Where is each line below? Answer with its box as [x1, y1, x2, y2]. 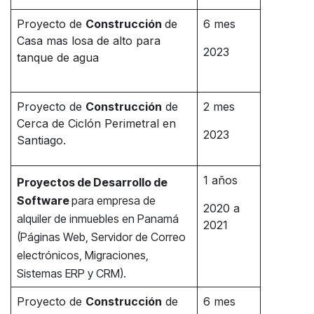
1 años [203, 173, 238, 188]
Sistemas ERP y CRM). [17, 266, 126, 281]
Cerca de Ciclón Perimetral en [17, 116, 176, 131]
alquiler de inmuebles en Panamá [17, 212, 179, 226]
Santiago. [17, 133, 66, 148]
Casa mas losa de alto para [17, 34, 161, 48]
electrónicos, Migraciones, [17, 248, 149, 263]
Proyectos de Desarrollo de [17, 175, 168, 190]
